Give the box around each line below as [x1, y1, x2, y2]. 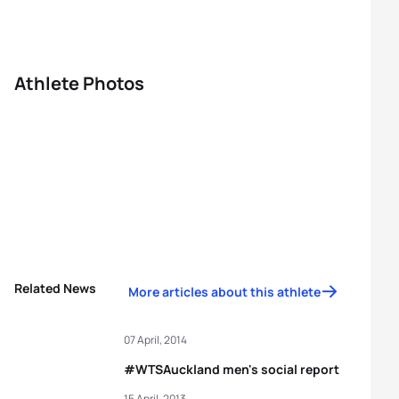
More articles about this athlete [128, 283, 321, 300]
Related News [14, 280, 96, 297]
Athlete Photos [14, 71, 144, 95]
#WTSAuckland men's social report [124, 361, 339, 378]
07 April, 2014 [124, 332, 187, 347]
